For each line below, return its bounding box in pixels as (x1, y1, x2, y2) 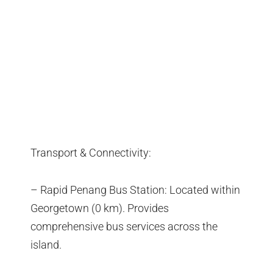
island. (30, 238, 62, 252)
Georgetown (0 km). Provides (30, 202, 169, 215)
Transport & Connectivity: (30, 146, 151, 159)
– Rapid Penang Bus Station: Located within (30, 183, 240, 197)
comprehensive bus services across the (30, 220, 218, 233)
